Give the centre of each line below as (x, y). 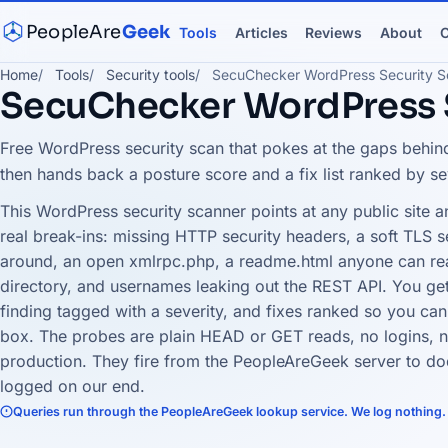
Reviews (334, 32)
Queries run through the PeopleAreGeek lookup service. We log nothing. (229, 411)
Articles (261, 32)
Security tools (150, 74)
